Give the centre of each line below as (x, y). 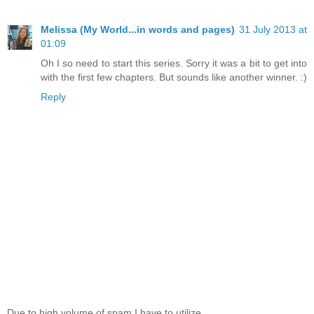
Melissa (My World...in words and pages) (138, 30)
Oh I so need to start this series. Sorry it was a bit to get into (174, 63)
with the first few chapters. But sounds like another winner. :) (174, 77)
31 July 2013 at (273, 30)
